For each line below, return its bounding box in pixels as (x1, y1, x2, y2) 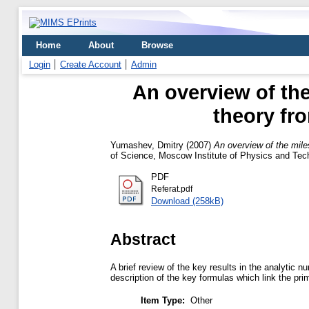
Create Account (60, 59, 121, 70)
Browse (141, 40, 173, 50)
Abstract (110, 230, 176, 248)
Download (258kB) (151, 195, 223, 206)
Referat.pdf (151, 184, 192, 193)
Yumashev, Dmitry (110, 139, 183, 150)
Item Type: (141, 295, 185, 306)
